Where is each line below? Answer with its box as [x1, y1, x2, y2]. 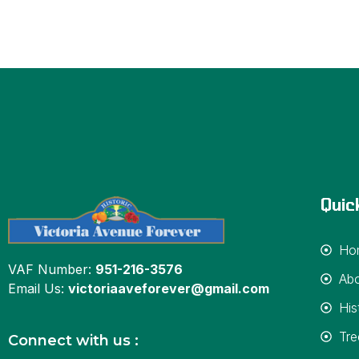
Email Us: [8, 280, 68, 296]
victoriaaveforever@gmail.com [68, 280, 269, 296]
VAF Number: [8, 260, 95, 277]
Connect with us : [8, 331, 139, 349]
